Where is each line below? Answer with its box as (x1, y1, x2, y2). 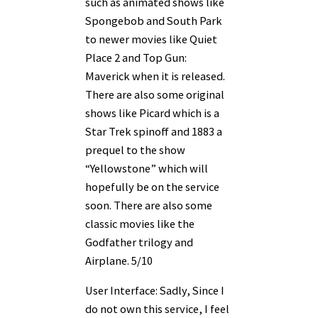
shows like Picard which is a (85, 105, 219, 120)
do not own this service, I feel (85, 302, 229, 317)
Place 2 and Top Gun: (85, 50, 187, 65)
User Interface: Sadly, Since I (85, 283, 224, 298)
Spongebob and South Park (85, 13, 222, 28)
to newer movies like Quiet (85, 31, 217, 46)
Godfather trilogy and (85, 234, 193, 249)
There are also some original (85, 87, 224, 102)
